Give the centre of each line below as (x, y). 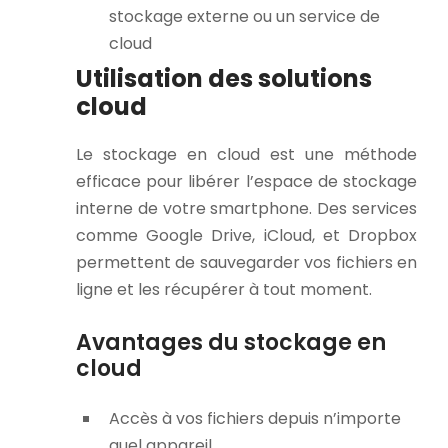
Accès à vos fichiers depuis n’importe (255, 418)
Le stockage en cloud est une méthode (246, 155)
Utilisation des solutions (224, 79)
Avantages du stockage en (231, 342)
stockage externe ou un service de (244, 17)
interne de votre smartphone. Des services (246, 209)
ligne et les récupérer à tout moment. (224, 290)
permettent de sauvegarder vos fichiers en (246, 263)
